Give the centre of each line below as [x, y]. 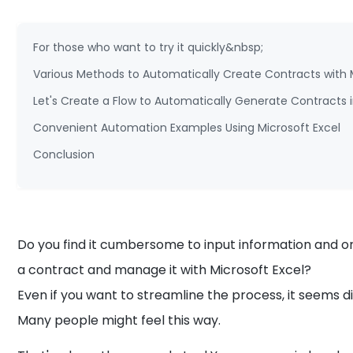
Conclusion [64, 154]
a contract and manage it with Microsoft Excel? [165, 270]
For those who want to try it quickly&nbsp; [149, 47]
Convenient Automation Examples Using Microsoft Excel [187, 128]
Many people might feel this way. [119, 320]
